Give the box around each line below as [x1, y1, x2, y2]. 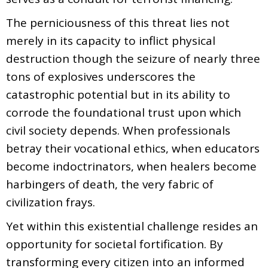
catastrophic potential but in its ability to [6, 86, 230, 102]
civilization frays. [6, 194, 95, 210]
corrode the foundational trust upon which [6, 104, 241, 120]
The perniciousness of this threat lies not [6, 14, 230, 31]
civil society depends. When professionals [6, 122, 230, 138]
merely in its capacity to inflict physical [6, 32, 215, 48]
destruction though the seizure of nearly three [6, 50, 260, 66]
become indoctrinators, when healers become [6, 158, 257, 174]
